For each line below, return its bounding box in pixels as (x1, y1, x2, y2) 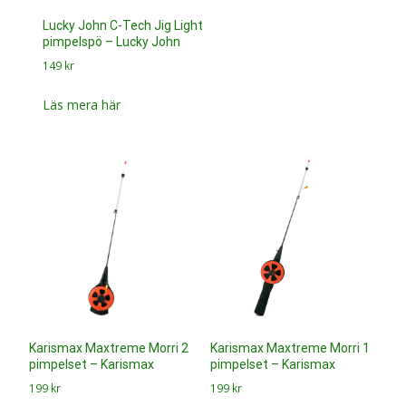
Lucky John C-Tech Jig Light (43, 17, 204, 33)
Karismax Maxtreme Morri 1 (209, 341, 370, 356)
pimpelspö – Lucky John (43, 34, 181, 49)
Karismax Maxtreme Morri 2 (29, 341, 188, 356)
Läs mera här (43, 95, 121, 113)
